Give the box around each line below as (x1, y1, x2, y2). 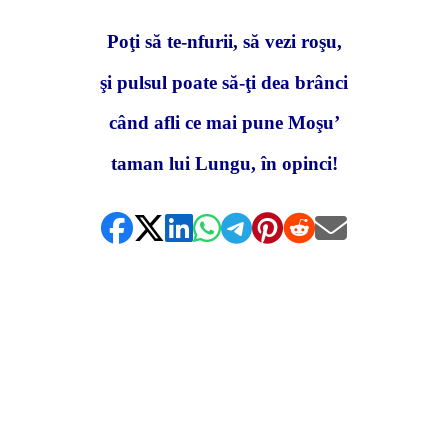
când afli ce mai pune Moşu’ (108, 112, 340, 134)
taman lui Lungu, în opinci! (110, 153, 338, 174)
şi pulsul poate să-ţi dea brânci (100, 71, 348, 93)
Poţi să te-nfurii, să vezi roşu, (106, 30, 342, 52)
